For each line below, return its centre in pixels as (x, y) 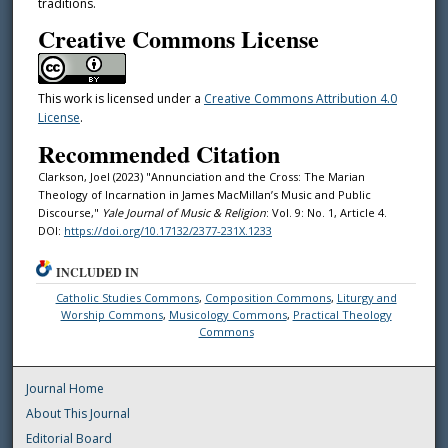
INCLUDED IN (98, 273)
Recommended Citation (158, 153)
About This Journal (78, 414)
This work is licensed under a (120, 99)
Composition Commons (267, 298)
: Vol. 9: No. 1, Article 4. (326, 212)
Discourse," (69, 212)
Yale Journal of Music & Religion (183, 212)
